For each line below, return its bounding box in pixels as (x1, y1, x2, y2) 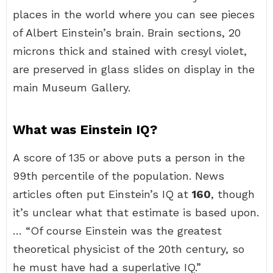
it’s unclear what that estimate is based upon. (13, 206, 259, 219)
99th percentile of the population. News (13, 169, 224, 182)
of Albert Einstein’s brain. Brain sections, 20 (13, 26, 241, 39)
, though (211, 188, 255, 200)
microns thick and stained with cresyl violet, (13, 44, 247, 57)
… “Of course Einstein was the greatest (13, 224, 222, 237)
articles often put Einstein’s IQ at (13, 188, 192, 200)
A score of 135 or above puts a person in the (13, 151, 245, 164)
